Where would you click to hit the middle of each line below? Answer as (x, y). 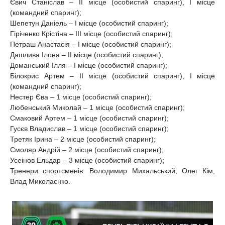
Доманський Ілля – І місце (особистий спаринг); (89, 65)
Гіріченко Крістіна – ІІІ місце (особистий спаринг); (91, 33)
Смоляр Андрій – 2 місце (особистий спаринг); (87, 149)
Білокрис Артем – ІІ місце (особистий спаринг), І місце (113, 76)
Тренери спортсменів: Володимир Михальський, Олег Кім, (113, 171)
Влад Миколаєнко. (40, 181)
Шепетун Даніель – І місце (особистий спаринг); (89, 23)
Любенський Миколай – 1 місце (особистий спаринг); (97, 107)
